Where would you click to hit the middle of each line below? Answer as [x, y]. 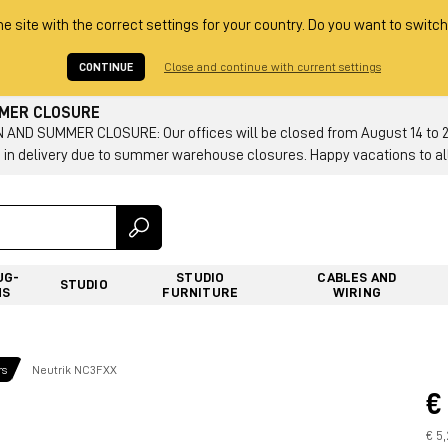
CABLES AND [357, 276]
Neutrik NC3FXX [74, 369]
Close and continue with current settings [272, 67]
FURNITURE [200, 291]
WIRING [356, 291]
